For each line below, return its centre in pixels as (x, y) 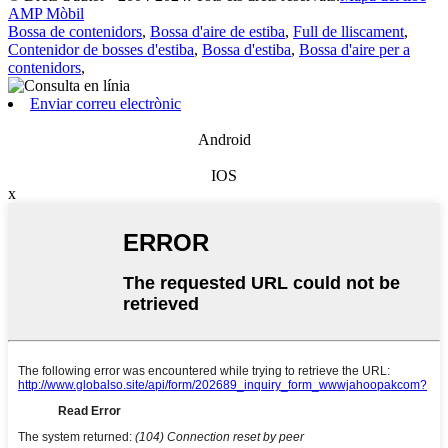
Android (224, 139)
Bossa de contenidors (75, 31)
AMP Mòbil (46, 13)
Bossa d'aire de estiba (217, 31)
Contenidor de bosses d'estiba (101, 49)
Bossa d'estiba (246, 49)
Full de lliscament (348, 31)
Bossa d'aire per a (354, 49)
